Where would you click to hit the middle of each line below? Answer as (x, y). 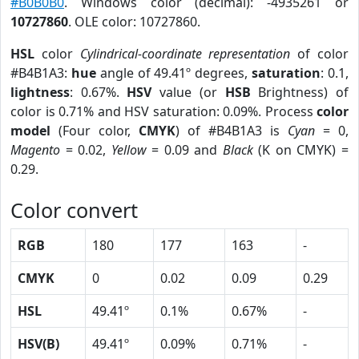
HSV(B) (38, 344)
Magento (35, 150)
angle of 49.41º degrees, (174, 73)
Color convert (74, 210)
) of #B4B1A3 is (232, 131)
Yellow (129, 150)
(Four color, (95, 131)
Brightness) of (300, 92)
